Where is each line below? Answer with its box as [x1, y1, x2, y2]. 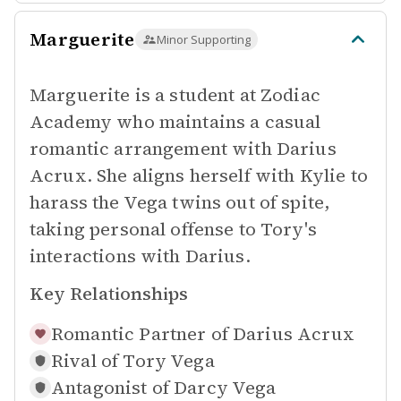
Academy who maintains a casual [30, 109, 321, 134]
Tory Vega [123, 348, 215, 373]
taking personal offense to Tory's [30, 217, 317, 242]
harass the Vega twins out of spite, [30, 190, 330, 215]
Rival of [51, 348, 119, 373]
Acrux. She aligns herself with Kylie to [30, 163, 368, 188]
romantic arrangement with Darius [30, 136, 337, 161]
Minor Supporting [156, 31, 251, 47]
